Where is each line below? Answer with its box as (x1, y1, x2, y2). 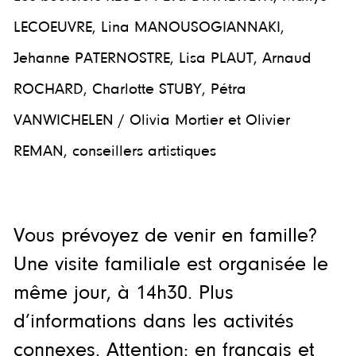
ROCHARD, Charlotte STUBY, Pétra (13, 79, 246, 99)
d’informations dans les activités (13, 309, 294, 335)
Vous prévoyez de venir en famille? (13, 223, 317, 249)
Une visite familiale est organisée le (13, 252, 328, 277)
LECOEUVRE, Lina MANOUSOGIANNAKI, (13, 17, 284, 37)
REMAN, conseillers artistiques (13, 141, 216, 161)
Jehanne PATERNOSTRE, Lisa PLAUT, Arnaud (13, 48, 311, 68)
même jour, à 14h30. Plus (13, 281, 234, 306)
